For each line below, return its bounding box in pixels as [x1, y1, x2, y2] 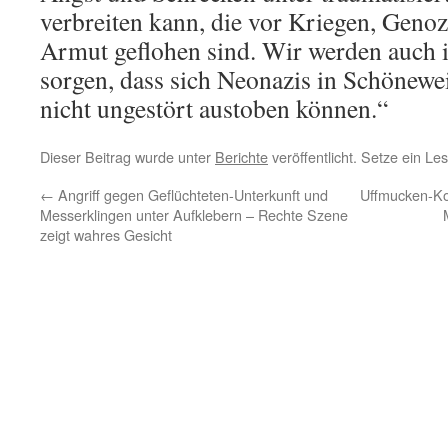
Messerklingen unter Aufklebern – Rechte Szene [40, 204, 348, 225]
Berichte [215, 146, 268, 167]
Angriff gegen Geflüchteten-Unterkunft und [54, 184, 328, 205]
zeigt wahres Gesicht [40, 224, 172, 245]
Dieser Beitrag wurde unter [40, 146, 215, 167]
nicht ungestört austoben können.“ [40, 91, 388, 125]
